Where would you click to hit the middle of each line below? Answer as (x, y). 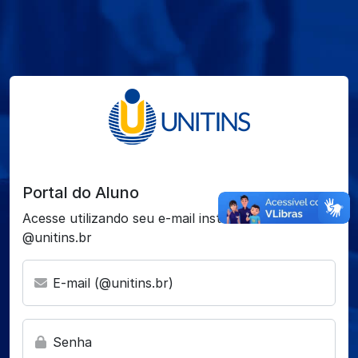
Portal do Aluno (81, 192)
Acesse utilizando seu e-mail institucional (148, 218)
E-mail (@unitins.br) (111, 282)
